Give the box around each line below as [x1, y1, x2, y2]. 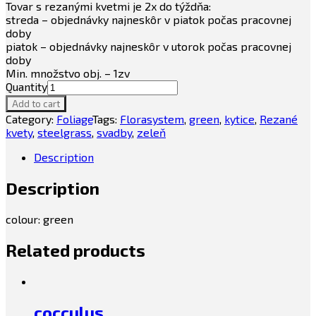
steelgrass [37, 126, 92, 140]
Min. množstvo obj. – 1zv [6, 66, 130, 80]
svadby [97, 126, 132, 140]
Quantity [6, 80, 47, 94]
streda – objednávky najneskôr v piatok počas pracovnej [6, 13, 291, 27]
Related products [6, 239, 145, 260]
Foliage [56, 112, 92, 126]
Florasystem [120, 112, 184, 126]
